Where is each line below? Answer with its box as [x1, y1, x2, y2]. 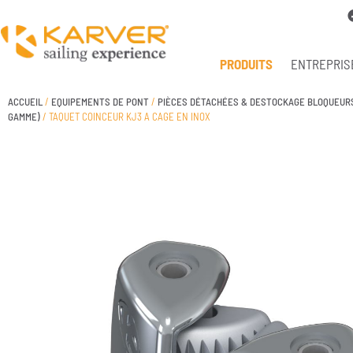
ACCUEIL [8, 95, 43, 108]
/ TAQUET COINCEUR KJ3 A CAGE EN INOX [40, 110, 210, 123]
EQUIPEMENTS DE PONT [51, 95, 149, 108]
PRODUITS [220, 55, 273, 72]
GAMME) [8, 110, 40, 123]
